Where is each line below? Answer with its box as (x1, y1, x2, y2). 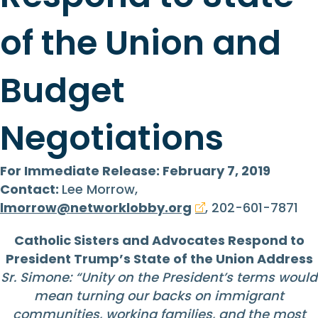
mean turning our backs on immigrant (34, 287, 284, 305)
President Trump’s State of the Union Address (5, 250, 313, 268)
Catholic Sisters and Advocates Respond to (13, 231, 305, 250)
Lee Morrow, (62, 180, 138, 199)
